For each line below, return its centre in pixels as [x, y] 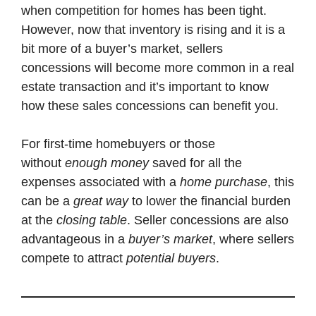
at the [39, 220]
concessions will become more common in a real [158, 67]
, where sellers [253, 239]
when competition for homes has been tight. [144, 10]
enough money [107, 163]
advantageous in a [75, 239]
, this [281, 182]
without [43, 163]
